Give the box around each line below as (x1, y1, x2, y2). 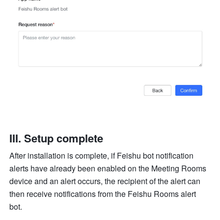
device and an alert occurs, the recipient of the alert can (9, 175, 201, 187)
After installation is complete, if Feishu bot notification (9, 149, 194, 161)
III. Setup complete (9, 130, 104, 146)
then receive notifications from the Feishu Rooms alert (9, 188, 196, 199)
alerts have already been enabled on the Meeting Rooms (9, 162, 207, 174)
